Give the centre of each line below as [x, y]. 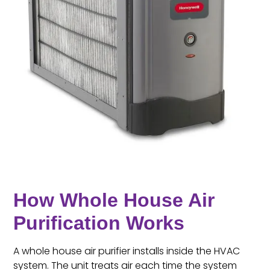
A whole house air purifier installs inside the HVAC [127, 251]
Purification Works [99, 223]
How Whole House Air [114, 200]
